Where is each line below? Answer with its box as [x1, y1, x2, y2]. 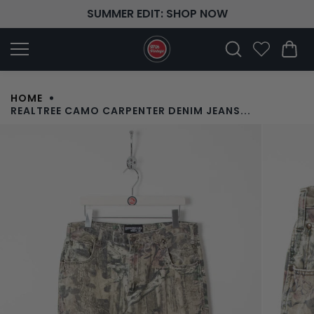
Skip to [23, 1, 60, 15]
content [20, 11, 62, 25]
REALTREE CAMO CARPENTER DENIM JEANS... [11, 104, 251, 118]
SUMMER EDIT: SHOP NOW [86, 6, 228, 22]
